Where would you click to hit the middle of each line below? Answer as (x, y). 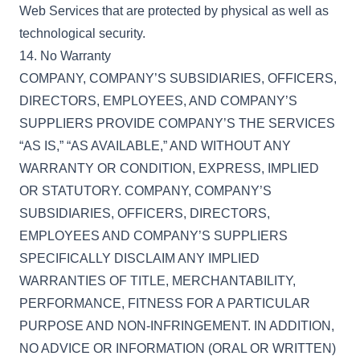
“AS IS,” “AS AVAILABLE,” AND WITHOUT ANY (155, 146)
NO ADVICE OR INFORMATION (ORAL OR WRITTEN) (178, 348)
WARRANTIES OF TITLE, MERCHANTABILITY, (157, 281)
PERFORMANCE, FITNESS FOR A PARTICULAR (165, 303)
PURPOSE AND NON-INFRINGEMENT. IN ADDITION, (177, 326)
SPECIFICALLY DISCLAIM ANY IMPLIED (139, 258)
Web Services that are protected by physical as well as (174, 11)
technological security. (82, 33)
